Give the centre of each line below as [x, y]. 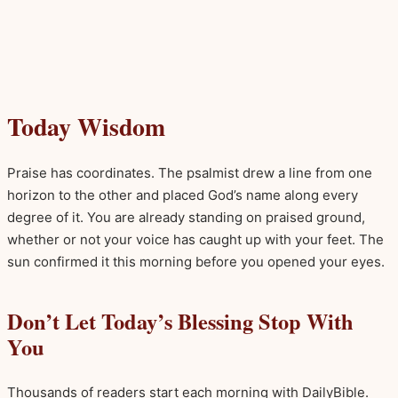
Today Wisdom [86, 127]
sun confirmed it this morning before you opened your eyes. [196, 262]
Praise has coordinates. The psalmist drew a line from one [190, 173]
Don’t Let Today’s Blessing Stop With [180, 321]
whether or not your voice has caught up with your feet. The [195, 240]
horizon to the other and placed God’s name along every [183, 195]
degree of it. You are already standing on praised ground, [186, 218]
